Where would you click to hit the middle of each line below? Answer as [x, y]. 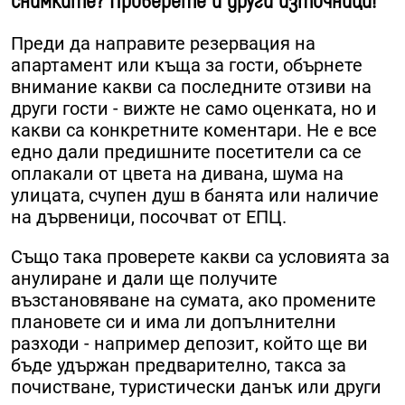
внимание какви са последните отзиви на [191, 86]
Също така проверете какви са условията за [200, 256]
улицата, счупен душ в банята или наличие [195, 195]
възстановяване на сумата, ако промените [193, 300]
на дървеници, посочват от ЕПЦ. [149, 217]
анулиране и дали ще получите [144, 278]
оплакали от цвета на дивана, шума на [177, 173]
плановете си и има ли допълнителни [174, 321]
